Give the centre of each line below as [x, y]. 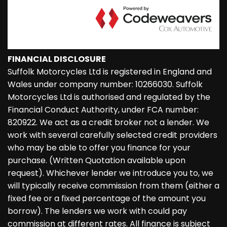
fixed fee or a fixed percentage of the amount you [107, 198]
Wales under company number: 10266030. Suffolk [105, 84]
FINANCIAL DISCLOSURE [57, 59]
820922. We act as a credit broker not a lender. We [108, 122]
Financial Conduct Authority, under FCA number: [103, 110]
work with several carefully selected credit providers [112, 135]
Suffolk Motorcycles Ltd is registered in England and [110, 72]
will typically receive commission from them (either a [113, 186]
